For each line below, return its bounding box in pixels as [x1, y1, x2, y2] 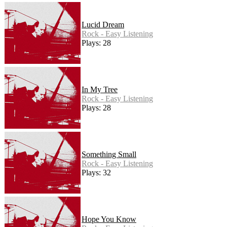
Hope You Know [82, 215, 136, 224]
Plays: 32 [82, 168, 111, 177]
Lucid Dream [82, 20, 124, 29]
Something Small [82, 150, 136, 159]
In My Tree [82, 85, 118, 94]
